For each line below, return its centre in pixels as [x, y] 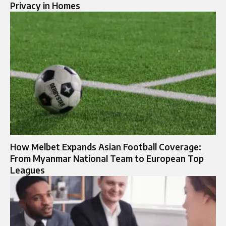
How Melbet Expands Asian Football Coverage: [106, 147]
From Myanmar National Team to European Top [107, 158]
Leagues [27, 170]
